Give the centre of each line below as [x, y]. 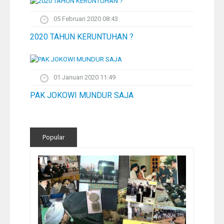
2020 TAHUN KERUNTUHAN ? [82, 37]
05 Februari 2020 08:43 [86, 19]
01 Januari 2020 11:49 [84, 77]
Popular [53, 137]
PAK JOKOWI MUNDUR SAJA [82, 95]
